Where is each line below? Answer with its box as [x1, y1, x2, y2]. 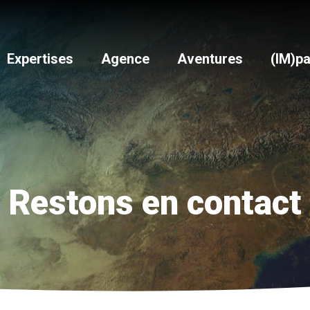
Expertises [7, 50, 73, 67]
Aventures [177, 50, 243, 67]
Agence [101, 50, 149, 67]
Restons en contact [8, 183, 302, 223]
